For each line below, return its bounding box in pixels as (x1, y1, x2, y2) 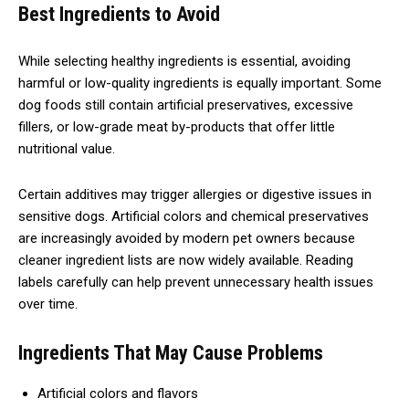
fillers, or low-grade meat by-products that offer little (18, 118, 335, 135)
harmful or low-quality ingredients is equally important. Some (18, 74, 382, 91)
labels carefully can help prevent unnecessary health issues (18, 273, 373, 290)
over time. (18, 295, 78, 312)
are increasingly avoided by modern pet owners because (18, 229, 355, 246)
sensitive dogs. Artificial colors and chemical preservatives (18, 207, 369, 225)
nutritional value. (18, 140, 115, 157)
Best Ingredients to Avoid (18, 2, 220, 26)
